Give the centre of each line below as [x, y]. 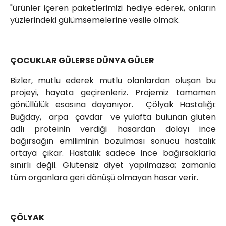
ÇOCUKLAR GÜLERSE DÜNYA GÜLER [82, 61]
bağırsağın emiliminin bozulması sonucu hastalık [113, 141]
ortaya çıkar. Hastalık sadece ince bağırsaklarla [113, 153]
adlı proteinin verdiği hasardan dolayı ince [113, 129]
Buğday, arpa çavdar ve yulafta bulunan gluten [113, 117]
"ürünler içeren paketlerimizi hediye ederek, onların [113, 8]
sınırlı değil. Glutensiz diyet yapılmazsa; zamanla [113, 165]
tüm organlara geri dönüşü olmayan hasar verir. [104, 178]
